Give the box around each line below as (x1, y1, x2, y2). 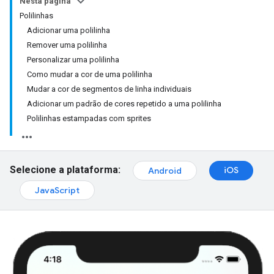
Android (148, 165, 182, 176)
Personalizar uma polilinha (27, 55, 119, 64)
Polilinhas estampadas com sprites (27, 114, 151, 123)
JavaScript (35, 185, 80, 196)
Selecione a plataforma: (10, 164, 120, 176)
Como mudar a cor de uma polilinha (27, 70, 152, 79)
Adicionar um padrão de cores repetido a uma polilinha (27, 99, 221, 108)
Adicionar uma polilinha (27, 26, 110, 35)
